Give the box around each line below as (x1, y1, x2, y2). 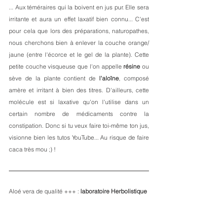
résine (123, 63, 141, 70)
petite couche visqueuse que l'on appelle (9, 63, 124, 70)
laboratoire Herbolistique (80, 187, 147, 195)
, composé (119, 74, 149, 82)
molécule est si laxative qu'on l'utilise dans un (9, 98, 149, 106)
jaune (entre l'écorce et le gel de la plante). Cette (9, 51, 149, 58)
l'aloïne (99, 74, 119, 82)
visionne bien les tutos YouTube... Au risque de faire (9, 134, 149, 141)
